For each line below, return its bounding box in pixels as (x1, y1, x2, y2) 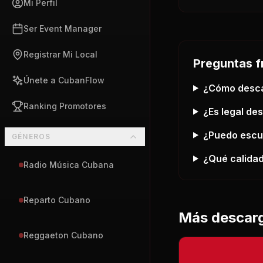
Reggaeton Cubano (23, 230, 103, 240)
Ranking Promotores (23, 101, 106, 111)
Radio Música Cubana (23, 160, 114, 170)
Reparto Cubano (23, 195, 90, 205)
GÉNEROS (12, 132, 51, 141)
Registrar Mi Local (23, 49, 97, 59)
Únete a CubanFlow (23, 75, 104, 85)
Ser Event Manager (23, 23, 102, 33)
